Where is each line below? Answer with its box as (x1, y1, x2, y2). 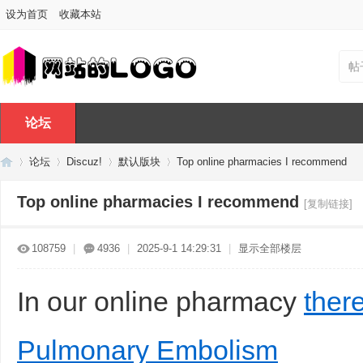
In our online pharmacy (17, 286, 304, 317)
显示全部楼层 (238, 242, 301, 254)
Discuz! (66, 156, 102, 168)
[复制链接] (304, 198, 352, 210)
